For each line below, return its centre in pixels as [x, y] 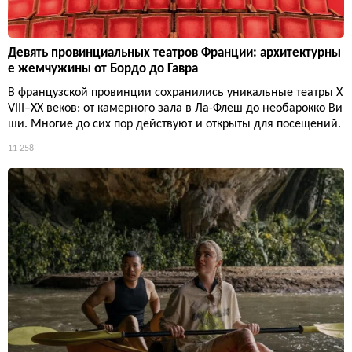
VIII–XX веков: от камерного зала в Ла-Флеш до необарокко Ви [175, 108]
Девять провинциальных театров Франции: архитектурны [174, 53]
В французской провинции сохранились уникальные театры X [175, 92]
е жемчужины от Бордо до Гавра [103, 68]
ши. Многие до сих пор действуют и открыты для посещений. [174, 124]
